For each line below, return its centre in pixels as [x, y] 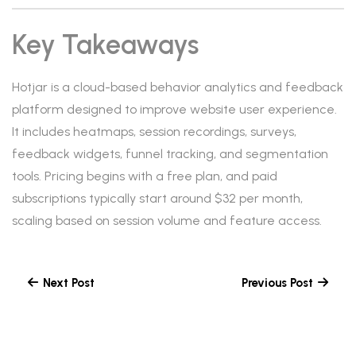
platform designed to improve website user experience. [174, 109]
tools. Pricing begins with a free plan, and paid [145, 176]
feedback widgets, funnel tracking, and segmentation [170, 154]
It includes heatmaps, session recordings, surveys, [154, 132]
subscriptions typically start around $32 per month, [157, 198]
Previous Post [277, 283]
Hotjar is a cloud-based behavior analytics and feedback [178, 87]
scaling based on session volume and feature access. [167, 221]
